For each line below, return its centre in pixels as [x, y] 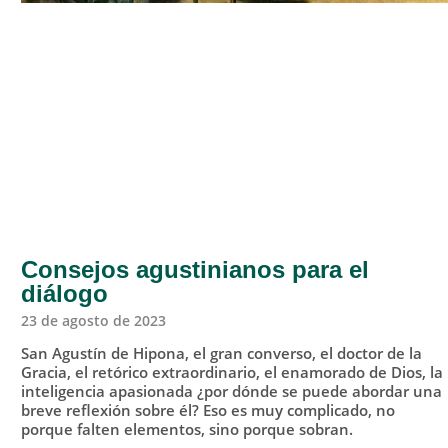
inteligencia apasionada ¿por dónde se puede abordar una [231, 391]
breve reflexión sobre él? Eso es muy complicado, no [207, 410]
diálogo [64, 294]
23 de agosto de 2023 [93, 321]
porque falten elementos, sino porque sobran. [186, 429]
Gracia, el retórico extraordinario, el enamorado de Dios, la [231, 372]
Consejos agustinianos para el [194, 270]
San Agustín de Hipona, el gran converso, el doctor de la [221, 353]
